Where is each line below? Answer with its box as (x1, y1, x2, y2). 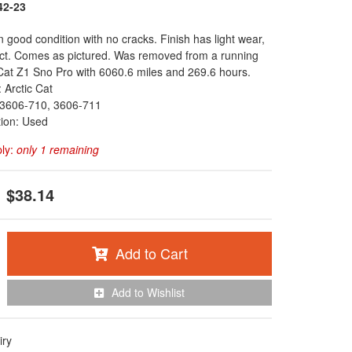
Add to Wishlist (112, 284, 185, 300)
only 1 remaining (16, 141, 99, 157)
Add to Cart (115, 243, 188, 263)
